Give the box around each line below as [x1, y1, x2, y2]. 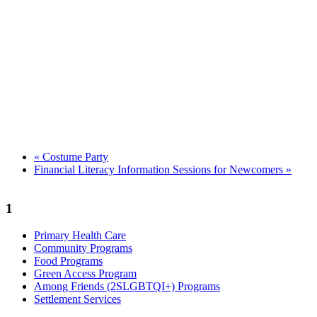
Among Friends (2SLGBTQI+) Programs [34, 280, 220, 293]
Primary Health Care [34, 229, 126, 242]
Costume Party [40, 150, 108, 163]
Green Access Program [34, 267, 137, 280]
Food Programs [34, 255, 103, 267]
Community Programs [34, 242, 132, 255]
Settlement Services [34, 293, 121, 306]
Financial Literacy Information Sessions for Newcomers [34, 163, 286, 175]
